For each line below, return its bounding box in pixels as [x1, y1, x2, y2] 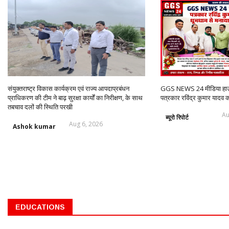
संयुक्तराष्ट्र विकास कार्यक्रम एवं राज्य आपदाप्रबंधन [8, 83, 129, 93]
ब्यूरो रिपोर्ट [165, 112, 189, 122]
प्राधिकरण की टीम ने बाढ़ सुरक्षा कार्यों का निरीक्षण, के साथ [8, 93, 143, 102]
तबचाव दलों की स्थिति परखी [8, 102, 73, 111]
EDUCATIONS [15, 202, 65, 211]
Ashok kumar [13, 122, 56, 131]
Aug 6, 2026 [69, 119, 103, 128]
